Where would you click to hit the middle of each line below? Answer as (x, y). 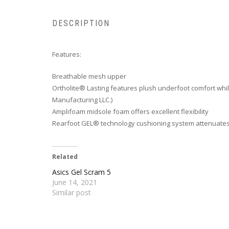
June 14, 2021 (75, 182)
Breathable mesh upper (89, 76)
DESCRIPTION (81, 24)
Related (65, 157)
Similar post (72, 193)
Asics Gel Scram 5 (82, 172)
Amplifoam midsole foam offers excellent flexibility (130, 112)
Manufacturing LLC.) (82, 100)
